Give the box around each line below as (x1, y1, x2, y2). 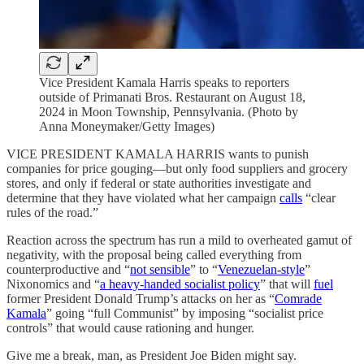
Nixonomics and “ (6, 277, 100, 291)
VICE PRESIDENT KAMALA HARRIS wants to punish (6, 147, 309, 161)
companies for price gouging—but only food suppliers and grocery (6, 162, 348, 175)
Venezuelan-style (218, 262, 305, 276)
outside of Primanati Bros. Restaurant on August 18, (39, 90, 305, 104)
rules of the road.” (6, 206, 98, 219)
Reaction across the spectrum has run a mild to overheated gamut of (6, 233, 352, 247)
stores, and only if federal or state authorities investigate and (6, 176, 311, 190)
